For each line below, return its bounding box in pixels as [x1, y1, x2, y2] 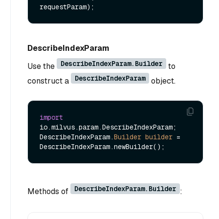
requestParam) [40, 2, 90, 12]
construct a [27, 76, 71, 87]
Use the [27, 61, 57, 72]
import [40, 112, 63, 122]
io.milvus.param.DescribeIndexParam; [40, 122, 176, 131]
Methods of [27, 186, 70, 197]
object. [149, 76, 175, 87]
